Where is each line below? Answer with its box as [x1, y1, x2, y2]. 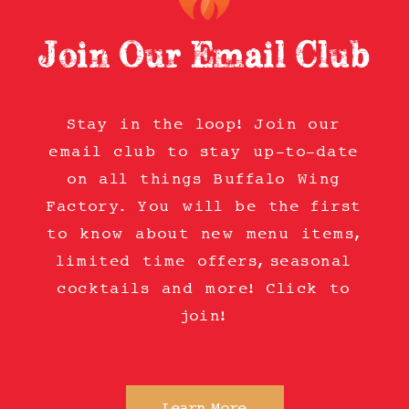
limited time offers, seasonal [57, 252, 352, 270]
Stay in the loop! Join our [68, 115, 341, 133]
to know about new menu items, [47, 225, 362, 243]
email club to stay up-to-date [49, 142, 360, 161]
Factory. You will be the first [47, 197, 362, 215]
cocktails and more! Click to [58, 279, 351, 298]
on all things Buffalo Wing [68, 170, 341, 188]
